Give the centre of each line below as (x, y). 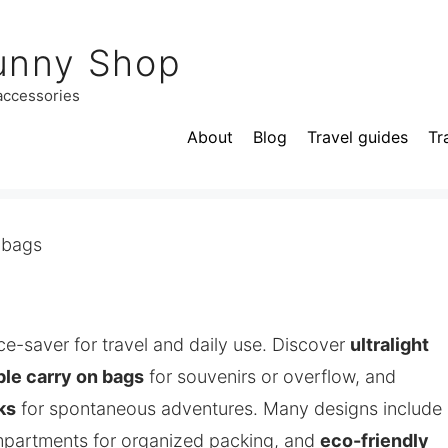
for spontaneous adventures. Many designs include (229, 408)
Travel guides (357, 137)
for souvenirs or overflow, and (270, 376)
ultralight (389, 344)
